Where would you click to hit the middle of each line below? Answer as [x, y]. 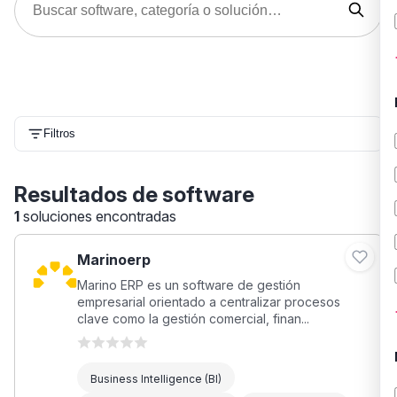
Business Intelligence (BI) [156, 379]
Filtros [59, 134]
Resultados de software [134, 194]
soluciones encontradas [100, 216]
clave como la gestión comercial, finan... [193, 318]
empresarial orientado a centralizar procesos [209, 301]
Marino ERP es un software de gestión [189, 284]
